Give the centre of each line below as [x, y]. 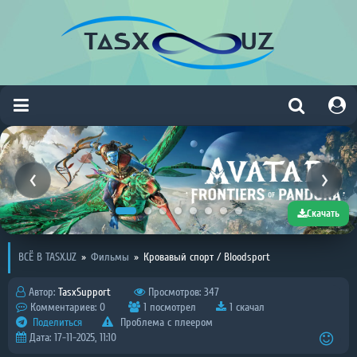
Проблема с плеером [165, 323]
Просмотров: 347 [182, 292]
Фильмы [110, 257]
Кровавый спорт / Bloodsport [207, 257]
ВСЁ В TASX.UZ [47, 257]
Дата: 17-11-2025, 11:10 [71, 338]
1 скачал [245, 308]
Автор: [42, 292]
